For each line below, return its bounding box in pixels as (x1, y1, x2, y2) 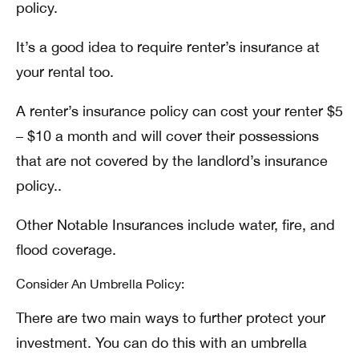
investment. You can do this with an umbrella (16, 334, 307, 351)
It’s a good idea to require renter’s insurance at (16, 38, 320, 55)
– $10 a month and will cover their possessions (16, 127, 319, 144)
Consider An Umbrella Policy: (16, 276, 184, 291)
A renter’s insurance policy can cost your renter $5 (16, 103, 343, 119)
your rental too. (16, 63, 114, 80)
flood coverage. (16, 241, 116, 258)
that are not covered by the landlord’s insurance (16, 152, 328, 169)
